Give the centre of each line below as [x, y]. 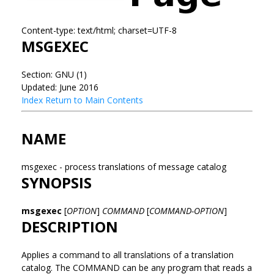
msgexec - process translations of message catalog [125, 166]
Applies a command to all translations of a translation [128, 254]
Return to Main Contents [94, 100]
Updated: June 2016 [60, 87]
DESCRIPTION [70, 226]
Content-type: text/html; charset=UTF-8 [99, 30]
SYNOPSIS [57, 182]
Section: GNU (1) [54, 74]
